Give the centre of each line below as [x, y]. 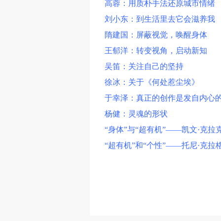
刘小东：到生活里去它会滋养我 [160, 19]
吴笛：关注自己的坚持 [144, 66]
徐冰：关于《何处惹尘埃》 [152, 82]
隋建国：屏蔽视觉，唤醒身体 [156, 35]
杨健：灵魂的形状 [136, 114]
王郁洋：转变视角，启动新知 [156, 51]
